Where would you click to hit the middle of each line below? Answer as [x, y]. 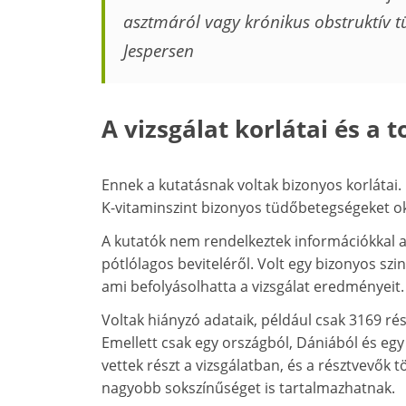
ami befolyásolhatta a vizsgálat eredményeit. [253, 287]
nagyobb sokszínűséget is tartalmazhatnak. [248, 388]
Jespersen [159, 51]
